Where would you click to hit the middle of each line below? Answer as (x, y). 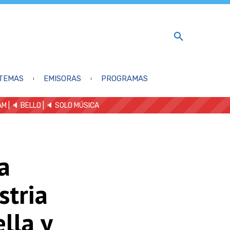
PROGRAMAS (124, 78)
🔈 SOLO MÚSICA (72, 105)
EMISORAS (62, 78)
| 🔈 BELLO (24, 105)
